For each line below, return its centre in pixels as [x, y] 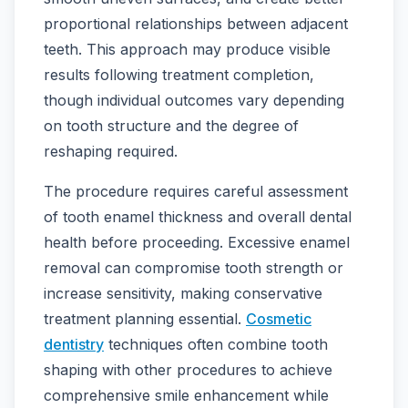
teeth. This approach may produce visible [187, 50]
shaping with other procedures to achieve [188, 370]
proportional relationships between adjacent [196, 24]
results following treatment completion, [179, 75]
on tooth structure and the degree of [171, 126]
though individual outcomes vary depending [194, 101]
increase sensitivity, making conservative [183, 294]
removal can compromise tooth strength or [194, 268]
